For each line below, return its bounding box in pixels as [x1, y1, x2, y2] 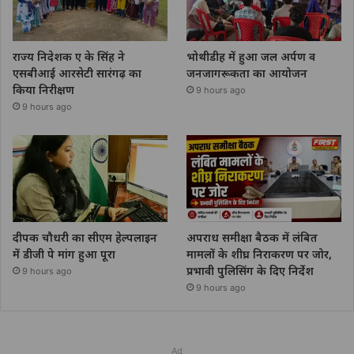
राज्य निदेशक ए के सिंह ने [13, 48, 125, 64]
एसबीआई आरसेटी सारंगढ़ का [13, 65, 141, 81]
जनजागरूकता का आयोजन [186, 65, 308, 81]
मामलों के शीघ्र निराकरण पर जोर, [186, 246, 333, 262]
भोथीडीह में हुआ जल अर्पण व [186, 48, 316, 64]
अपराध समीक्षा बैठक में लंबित [186, 229, 318, 245]
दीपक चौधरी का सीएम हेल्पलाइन [13, 229, 157, 245]
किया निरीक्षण [13, 81, 74, 97]
